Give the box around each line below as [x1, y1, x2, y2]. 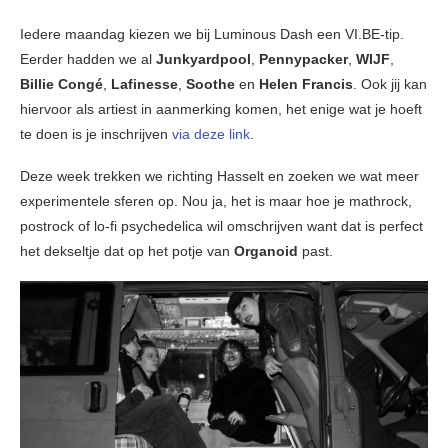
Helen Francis [259, 76, 353, 93]
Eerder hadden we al [20, 51, 156, 68]
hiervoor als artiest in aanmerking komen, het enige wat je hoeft [20, 101, 422, 118]
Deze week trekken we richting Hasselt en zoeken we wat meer [20, 168, 419, 185]
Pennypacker [259, 51, 348, 68]
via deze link [172, 126, 250, 143]
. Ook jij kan [353, 76, 427, 93]
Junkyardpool [156, 51, 251, 68]
